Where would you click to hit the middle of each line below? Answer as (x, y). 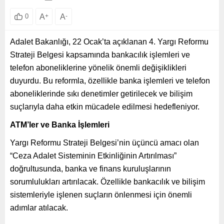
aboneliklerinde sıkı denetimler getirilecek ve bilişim (101, 93)
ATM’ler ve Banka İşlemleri (60, 124)
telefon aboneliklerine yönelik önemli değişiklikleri (98, 67)
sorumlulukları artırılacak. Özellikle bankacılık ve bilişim (107, 181)
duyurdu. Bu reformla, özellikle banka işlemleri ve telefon (110, 80)
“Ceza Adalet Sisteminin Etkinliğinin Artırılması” (93, 155)
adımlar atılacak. (39, 207)
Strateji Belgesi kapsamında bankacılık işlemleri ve (100, 54)
